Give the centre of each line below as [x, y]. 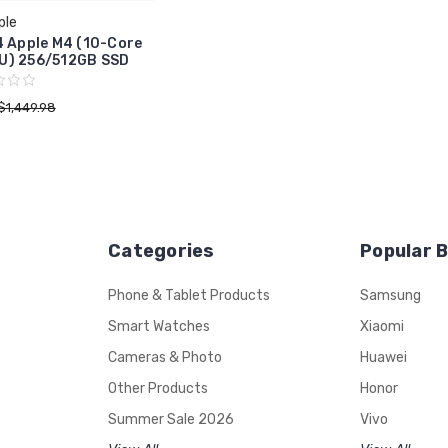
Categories [161, 251]
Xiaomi [382, 327]
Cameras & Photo [165, 358]
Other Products [158, 389]
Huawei [383, 358]
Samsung [390, 296]
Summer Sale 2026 [171, 420]
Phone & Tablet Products [189, 296]
